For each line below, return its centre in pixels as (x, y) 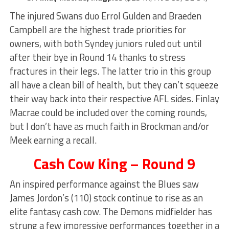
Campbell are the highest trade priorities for (98, 30)
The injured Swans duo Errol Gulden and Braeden (105, 16)
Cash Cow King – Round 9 (114, 164)
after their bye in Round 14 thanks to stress (97, 58)
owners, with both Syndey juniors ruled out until (106, 44)
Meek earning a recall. (53, 140)
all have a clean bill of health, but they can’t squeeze (114, 85)
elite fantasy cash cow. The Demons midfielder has (111, 212)
